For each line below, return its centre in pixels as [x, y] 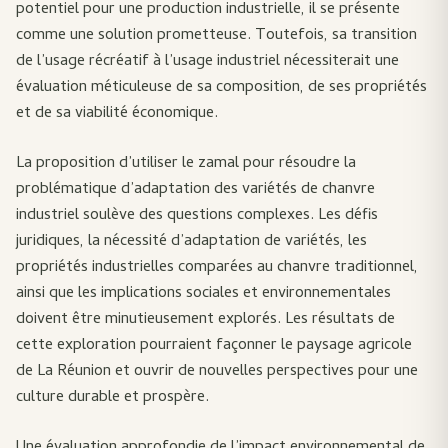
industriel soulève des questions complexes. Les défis [197, 216]
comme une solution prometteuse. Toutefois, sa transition [216, 36]
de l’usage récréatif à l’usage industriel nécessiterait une [207, 62]
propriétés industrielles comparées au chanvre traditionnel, [217, 268]
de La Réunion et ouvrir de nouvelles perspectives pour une [217, 372]
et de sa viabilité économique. [117, 114]
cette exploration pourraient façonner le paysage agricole [214, 346]
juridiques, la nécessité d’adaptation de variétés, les [191, 242]
